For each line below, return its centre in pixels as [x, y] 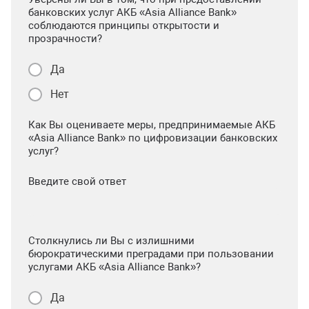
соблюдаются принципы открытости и [124, 26]
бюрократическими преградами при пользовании [151, 254]
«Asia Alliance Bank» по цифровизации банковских [153, 138]
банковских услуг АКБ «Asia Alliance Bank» [132, 12]
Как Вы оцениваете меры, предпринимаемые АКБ [152, 125]
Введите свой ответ [77, 181]
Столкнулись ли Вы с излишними [111, 241]
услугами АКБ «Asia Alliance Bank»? [114, 267]
